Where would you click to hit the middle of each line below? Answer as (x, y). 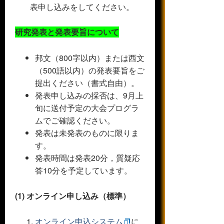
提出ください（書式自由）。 (87, 82)
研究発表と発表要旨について (67, 32)
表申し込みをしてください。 (82, 7)
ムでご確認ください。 (75, 120)
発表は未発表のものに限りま (87, 132)
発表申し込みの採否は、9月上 (89, 95)
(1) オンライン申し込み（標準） (73, 195)
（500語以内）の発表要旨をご (90, 70)
